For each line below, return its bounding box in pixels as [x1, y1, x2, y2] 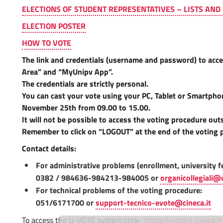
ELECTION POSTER [22, 20, 86, 32]
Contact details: [22, 142, 76, 154]
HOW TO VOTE [22, 37, 71, 49]
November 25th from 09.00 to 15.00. [22, 102, 150, 113]
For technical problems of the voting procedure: [36, 184, 202, 196]
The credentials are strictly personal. [22, 78, 148, 90]
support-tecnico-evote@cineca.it [96, 197, 211, 209]
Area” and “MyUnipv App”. [22, 66, 113, 78]
